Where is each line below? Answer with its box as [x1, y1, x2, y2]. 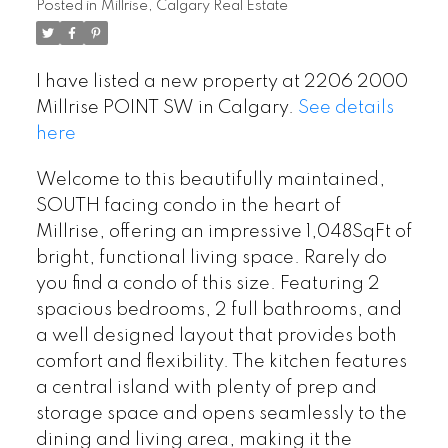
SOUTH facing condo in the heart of [35, 196, 341, 215]
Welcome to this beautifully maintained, [35, 170, 385, 189]
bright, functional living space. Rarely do [35, 248, 387, 267]
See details [297, 99, 394, 118]
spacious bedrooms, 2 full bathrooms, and [35, 300, 402, 319]
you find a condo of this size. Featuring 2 [35, 274, 380, 293]
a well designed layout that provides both [35, 326, 397, 345]
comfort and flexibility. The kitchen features [35, 352, 407, 371]
